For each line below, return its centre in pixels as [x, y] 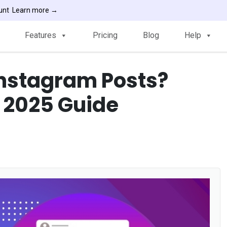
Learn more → [35, 10]
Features [41, 35]
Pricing [105, 35]
